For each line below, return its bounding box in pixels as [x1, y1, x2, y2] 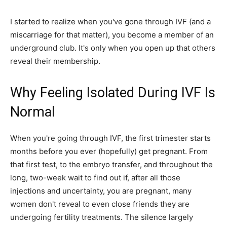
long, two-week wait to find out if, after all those [10, 173, 180, 183]
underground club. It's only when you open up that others [10, 43, 215, 53]
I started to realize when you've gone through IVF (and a [10, 17, 211, 27]
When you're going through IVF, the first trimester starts [10, 133, 211, 143]
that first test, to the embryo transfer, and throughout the [10, 160, 213, 170]
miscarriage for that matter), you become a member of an [10, 30, 214, 40]
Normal [10, 104, 55, 121]
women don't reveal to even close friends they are [10, 199, 190, 209]
